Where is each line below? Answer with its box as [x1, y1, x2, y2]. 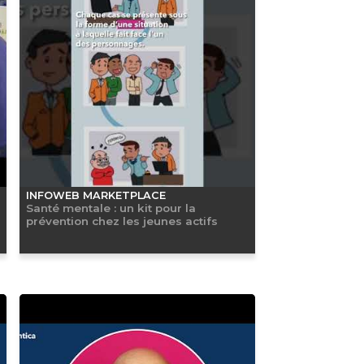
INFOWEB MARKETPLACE [25, 188, 166, 201]
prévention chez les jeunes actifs [25, 214, 218, 227]
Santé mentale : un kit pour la [25, 201, 196, 214]
